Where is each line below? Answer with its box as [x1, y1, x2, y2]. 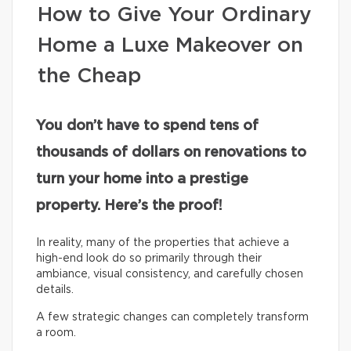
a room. [36, 327, 76, 338]
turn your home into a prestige [36, 172, 248, 186]
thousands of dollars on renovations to [36, 146, 306, 160]
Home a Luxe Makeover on [38, 35, 303, 56]
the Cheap [38, 66, 141, 86]
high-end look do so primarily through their [36, 253, 262, 264]
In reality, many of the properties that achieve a [36, 237, 289, 248]
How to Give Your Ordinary [38, 5, 312, 25]
